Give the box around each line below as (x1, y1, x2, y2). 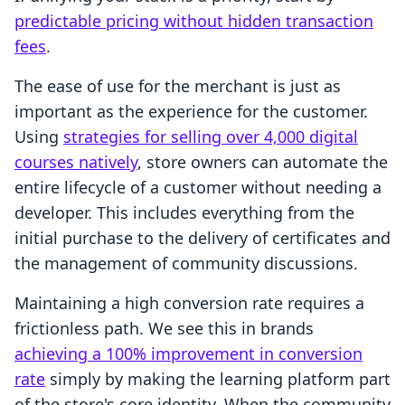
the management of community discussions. (14, 252, 358, 275)
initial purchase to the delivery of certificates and (14, 227, 391, 250)
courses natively (14, 151, 137, 174)
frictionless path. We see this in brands (14, 317, 314, 340)
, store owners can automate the (137, 151, 388, 174)
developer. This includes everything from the (14, 202, 354, 224)
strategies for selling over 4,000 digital (63, 126, 358, 148)
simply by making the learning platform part (45, 368, 391, 391)
